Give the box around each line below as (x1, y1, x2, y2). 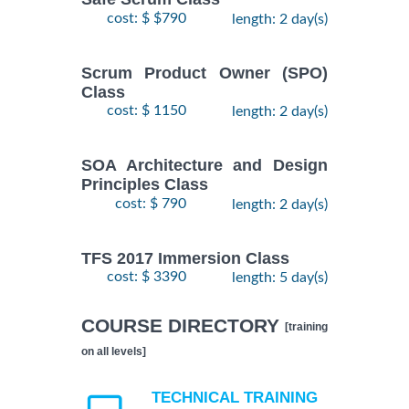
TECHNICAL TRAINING (152, 388, 318, 406)
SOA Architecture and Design (81, 156, 328, 175)
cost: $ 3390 (107, 268, 186, 284)
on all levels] (81, 344, 146, 358)
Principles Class (81, 175, 208, 194)
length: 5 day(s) (232, 269, 328, 285)
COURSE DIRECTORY (81, 314, 285, 336)
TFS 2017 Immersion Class (81, 248, 289, 267)
